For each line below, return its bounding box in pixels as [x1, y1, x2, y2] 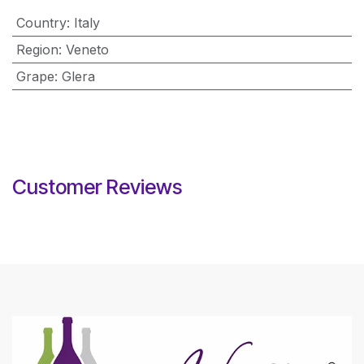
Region [15, 41, 58, 58]
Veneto [65, 41, 109, 58]
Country [15, 15, 67, 31]
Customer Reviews [12, 175, 182, 199]
